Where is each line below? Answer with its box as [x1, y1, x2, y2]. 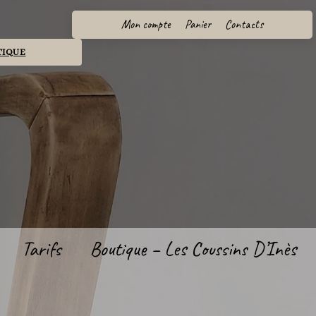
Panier [185, 17, 211, 32]
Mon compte [121, 17, 171, 32]
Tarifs [21, 236, 61, 261]
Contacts [225, 17, 263, 32]
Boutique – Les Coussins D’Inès [89, 236, 296, 261]
